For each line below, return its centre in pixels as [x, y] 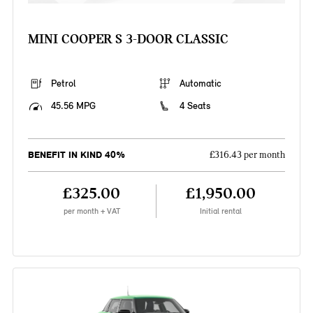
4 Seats [195, 106]
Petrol [63, 84]
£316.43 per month [248, 155]
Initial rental [221, 211]
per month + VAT [92, 211]
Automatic [201, 84]
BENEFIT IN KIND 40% [76, 155]
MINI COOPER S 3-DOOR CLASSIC [128, 39]
